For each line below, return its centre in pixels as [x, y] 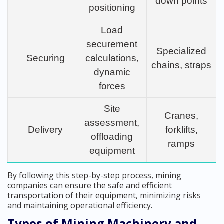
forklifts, [181, 130]
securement [112, 44]
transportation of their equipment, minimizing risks [104, 196]
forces [112, 86]
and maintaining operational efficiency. [80, 206]
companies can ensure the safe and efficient [90, 186]
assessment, [112, 123]
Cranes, [181, 116]
